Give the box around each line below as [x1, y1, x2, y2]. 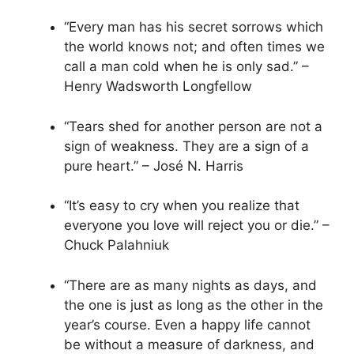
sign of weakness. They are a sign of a [64, 137, 309, 154]
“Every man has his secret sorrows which [64, 19, 323, 36]
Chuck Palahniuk [64, 237, 169, 254]
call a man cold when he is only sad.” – [64, 58, 309, 75]
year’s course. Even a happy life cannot [64, 316, 311, 333]
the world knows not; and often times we [64, 39, 325, 55]
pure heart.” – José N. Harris [64, 157, 243, 174]
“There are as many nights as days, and [64, 277, 317, 293]
